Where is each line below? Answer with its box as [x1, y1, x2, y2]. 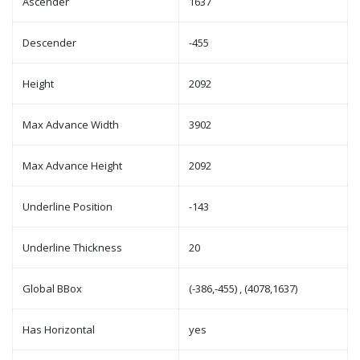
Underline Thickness [22, 240, 122, 255]
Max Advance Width [22, 117, 119, 132]
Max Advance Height [22, 158, 122, 173]
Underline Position [22, 199, 112, 214]
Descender [22, 35, 76, 50]
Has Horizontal [22, 322, 95, 337]
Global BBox [22, 281, 82, 296]
